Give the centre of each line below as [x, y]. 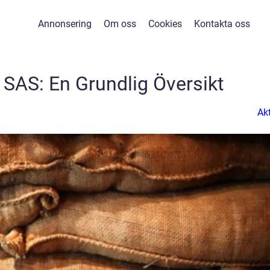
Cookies [165, 24]
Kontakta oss [222, 24]
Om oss [120, 24]
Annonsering [64, 24]
